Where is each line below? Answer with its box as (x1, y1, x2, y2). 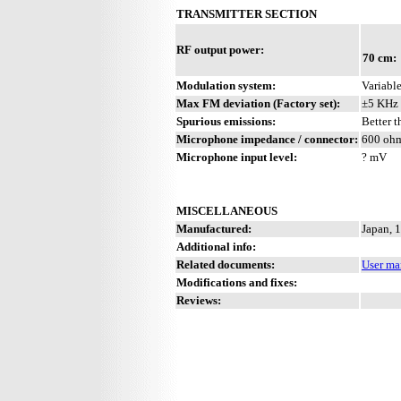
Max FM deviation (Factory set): (176, 96, 340, 110)
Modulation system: (176, 78, 276, 92)
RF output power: (176, 42, 264, 56)
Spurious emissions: (176, 114, 276, 128)
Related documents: (176, 257, 275, 271)
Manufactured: (176, 221, 252, 235)
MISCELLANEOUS (176, 203, 277, 218)
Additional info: (176, 239, 256, 253)
